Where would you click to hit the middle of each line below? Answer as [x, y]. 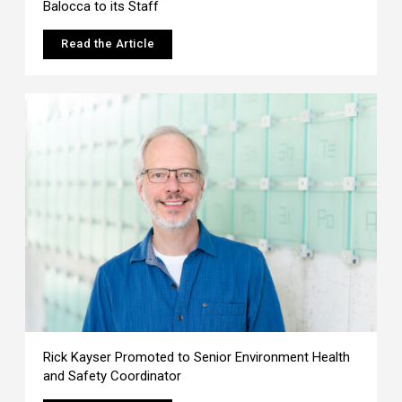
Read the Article [108, 43]
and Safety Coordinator [113, 376]
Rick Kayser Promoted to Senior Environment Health [197, 357]
